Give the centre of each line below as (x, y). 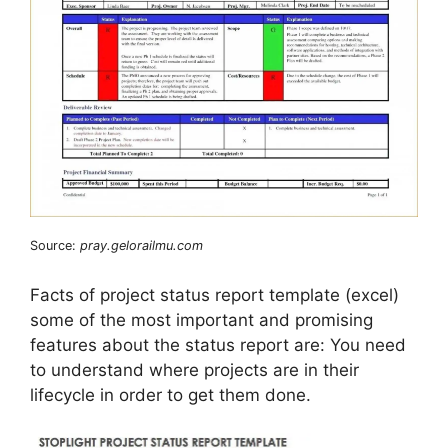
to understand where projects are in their (194, 369)
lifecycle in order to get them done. (170, 394)
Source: (55, 246)
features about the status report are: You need (218, 344)
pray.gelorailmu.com (141, 246)
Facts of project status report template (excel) (214, 294)
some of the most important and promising (201, 319)
